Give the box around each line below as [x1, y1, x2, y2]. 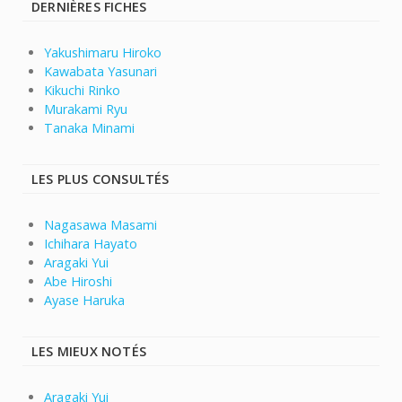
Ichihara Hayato [44, 235, 137, 253]
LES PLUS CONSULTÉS [31, 170, 170, 188]
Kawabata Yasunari [44, 63, 157, 81]
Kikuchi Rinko [44, 82, 120, 100]
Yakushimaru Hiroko [44, 44, 162, 62]
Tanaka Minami [44, 119, 135, 137]
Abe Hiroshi [44, 273, 112, 291]
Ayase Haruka [44, 292, 125, 310]
